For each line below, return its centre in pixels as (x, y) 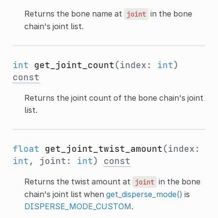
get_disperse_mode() (144, 194)
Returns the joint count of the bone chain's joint (114, 98)
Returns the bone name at (74, 13)
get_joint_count (74, 65)
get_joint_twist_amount (103, 148)
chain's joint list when (65, 194)
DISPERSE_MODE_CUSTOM (78, 206)
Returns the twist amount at (78, 181)
